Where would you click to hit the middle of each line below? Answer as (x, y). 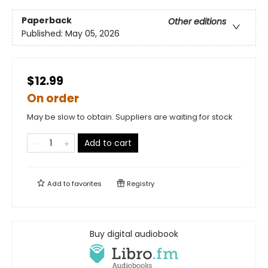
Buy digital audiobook (134, 234)
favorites (87, 184)
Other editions (197, 22)
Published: (43, 34)
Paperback (47, 21)
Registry (140, 184)
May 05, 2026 (92, 34)
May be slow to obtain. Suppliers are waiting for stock (130, 117)
